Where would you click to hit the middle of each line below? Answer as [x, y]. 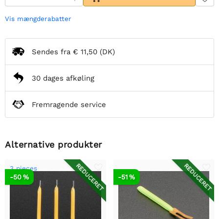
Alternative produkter [54, 145]
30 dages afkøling [63, 78]
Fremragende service [69, 104]
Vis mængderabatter [38, 19]
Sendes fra [52, 52]
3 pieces [23, 168]
